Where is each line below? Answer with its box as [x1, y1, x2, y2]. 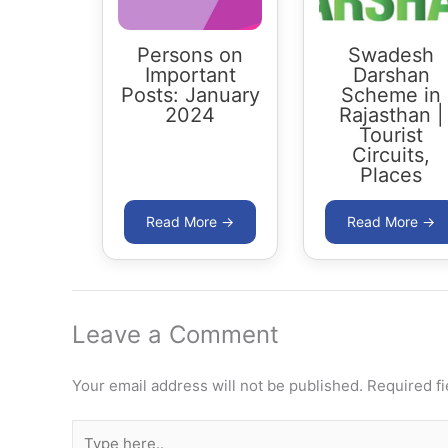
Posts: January [120, 82, 260, 107]
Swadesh [348, 42, 434, 67]
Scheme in [341, 82, 441, 107]
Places [360, 162, 422, 187]
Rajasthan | [338, 102, 444, 127]
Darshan [352, 62, 430, 87]
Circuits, [352, 142, 430, 167]
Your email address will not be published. [72, 375, 363, 395]
